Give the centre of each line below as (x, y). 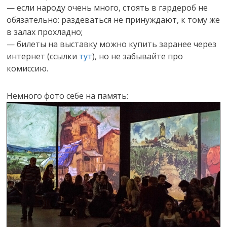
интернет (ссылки (43, 56)
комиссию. (28, 68)
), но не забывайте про (138, 56)
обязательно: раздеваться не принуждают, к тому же (113, 20)
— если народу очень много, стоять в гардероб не (107, 7)
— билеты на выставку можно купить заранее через (112, 44)
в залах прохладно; (45, 32)
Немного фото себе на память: (68, 96)
